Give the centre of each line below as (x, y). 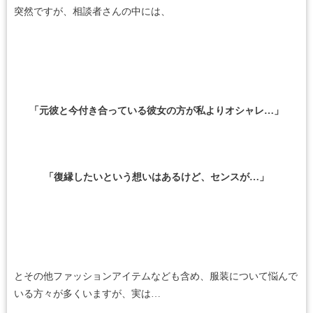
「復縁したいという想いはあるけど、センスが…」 (156, 177)
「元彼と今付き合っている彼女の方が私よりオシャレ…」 (156, 111)
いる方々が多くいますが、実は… (87, 294)
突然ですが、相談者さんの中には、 (92, 12)
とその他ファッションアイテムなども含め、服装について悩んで (156, 277)
